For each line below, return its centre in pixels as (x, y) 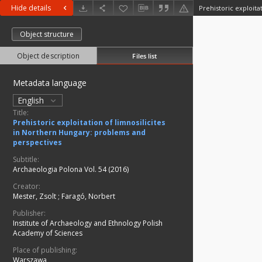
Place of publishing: (45, 250)
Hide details (31, 8)
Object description (48, 56)
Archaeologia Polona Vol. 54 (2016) (71, 170)
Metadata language (50, 83)
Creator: (27, 187)
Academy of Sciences (48, 233)
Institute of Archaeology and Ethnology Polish (88, 223)
